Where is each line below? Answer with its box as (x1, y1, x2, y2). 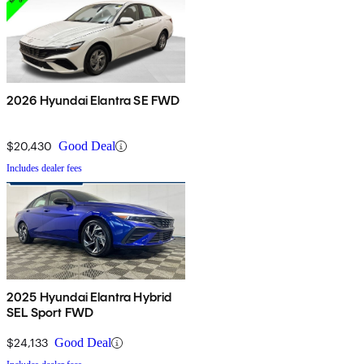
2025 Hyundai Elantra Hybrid (6, 289, 172, 305)
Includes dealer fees (6, 162, 82, 175)
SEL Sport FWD (6, 305, 94, 321)
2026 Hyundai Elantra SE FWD (6, 93, 180, 109)
